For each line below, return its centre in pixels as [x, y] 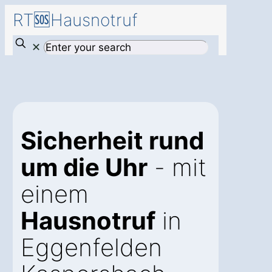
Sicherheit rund [112, 141]
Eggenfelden [91, 248]
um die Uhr [84, 168]
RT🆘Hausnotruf [75, 20]
